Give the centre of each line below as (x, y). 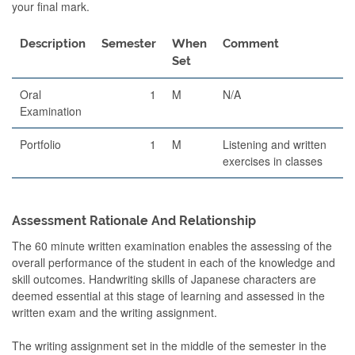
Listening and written (275, 144)
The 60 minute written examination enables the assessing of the (172, 245)
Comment (251, 43)
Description (53, 43)
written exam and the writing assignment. (115, 312)
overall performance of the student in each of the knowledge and (174, 262)
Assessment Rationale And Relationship (134, 220)
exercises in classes (273, 160)
